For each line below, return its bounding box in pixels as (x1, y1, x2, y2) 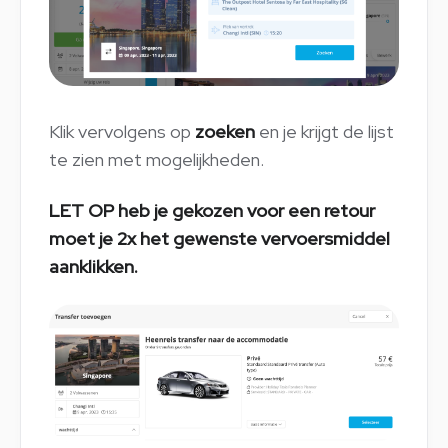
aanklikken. (49, 254, 138, 278)
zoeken (195, 119, 255, 143)
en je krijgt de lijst (255, 119, 394, 143)
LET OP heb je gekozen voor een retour (49, 198, 375, 222)
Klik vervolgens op (49, 119, 195, 143)
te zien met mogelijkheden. (49, 147, 264, 171)
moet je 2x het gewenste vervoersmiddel (49, 226, 390, 250)
